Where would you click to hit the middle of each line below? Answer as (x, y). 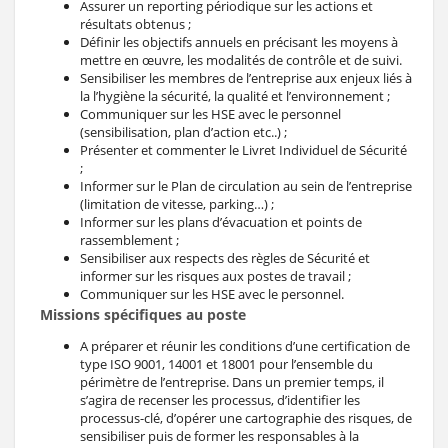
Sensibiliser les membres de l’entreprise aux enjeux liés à (246, 77)
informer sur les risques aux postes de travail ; (215, 275)
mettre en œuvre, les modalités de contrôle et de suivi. (241, 59)
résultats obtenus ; (135, 23)
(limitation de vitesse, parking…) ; (177, 203)
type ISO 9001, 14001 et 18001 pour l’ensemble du (226, 363)
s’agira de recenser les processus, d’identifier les (220, 399)
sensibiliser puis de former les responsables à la (219, 435)
